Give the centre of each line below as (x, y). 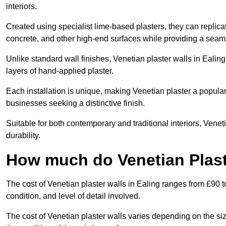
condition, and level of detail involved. (73, 196)
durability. (23, 136)
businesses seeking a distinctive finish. (75, 103)
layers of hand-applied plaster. (60, 71)
